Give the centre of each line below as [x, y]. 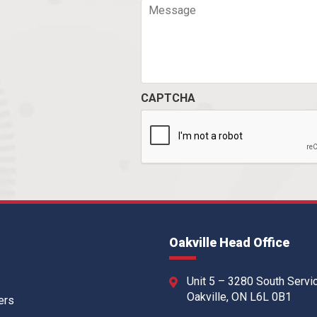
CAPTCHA [168, 98]
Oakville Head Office [229, 242]
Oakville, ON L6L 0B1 [239, 296]
